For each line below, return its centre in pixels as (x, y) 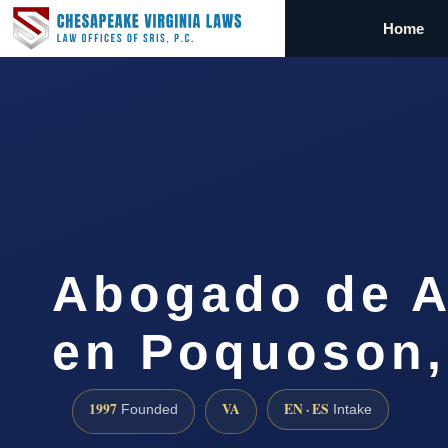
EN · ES (306, 409)
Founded (147, 410)
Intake (350, 410)
